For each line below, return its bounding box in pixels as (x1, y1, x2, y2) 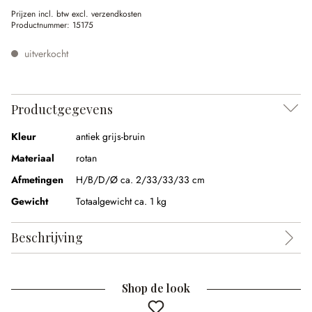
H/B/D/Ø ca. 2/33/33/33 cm (76, 173, 205, 187)
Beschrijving (11, 229, 83, 246)
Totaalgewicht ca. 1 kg (76, 194, 166, 208)
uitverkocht (22, 47, 68, 61)
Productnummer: (11, 19, 72, 31)
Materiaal (11, 151, 54, 165)
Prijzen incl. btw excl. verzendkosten (11, 8, 141, 20)
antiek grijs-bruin (76, 130, 145, 143)
